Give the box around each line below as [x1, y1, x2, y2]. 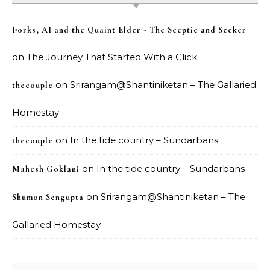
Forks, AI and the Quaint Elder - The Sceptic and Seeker [12, 25, 246, 35]
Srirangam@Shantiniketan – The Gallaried [70, 79, 256, 90]
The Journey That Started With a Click [27, 51, 197, 63]
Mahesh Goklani [12, 164, 80, 174]
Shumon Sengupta [12, 192, 84, 202]
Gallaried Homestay [12, 219, 101, 230]
